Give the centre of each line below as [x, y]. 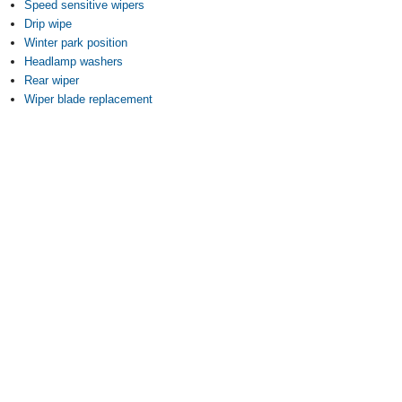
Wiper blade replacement [88, 99]
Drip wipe [48, 24]
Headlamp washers [74, 61]
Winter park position [76, 43]
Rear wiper [52, 80]
